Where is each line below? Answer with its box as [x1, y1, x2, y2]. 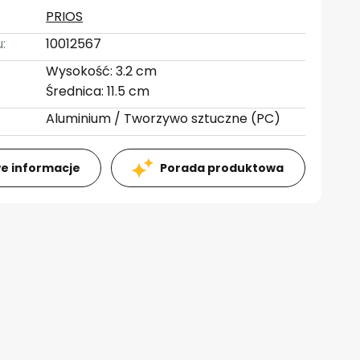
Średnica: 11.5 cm [46, 82, 150, 100]
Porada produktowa [160, 160, 284, 176]
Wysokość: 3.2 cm [46, 62, 157, 80]
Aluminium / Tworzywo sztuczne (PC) [46, 109, 281, 128]
